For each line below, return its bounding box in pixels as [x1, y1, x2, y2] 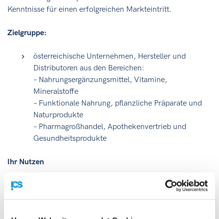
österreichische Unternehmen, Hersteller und [33, 51, 186, 61]
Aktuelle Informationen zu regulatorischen [33, 208, 177, 218]
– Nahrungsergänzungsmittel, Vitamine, [33, 75, 167, 85]
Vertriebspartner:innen [33, 192, 110, 202]
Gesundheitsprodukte [33, 133, 107, 143]
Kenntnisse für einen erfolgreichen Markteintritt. [7, 4, 172, 14]
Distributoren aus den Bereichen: [33, 63, 144, 73]
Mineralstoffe [33, 87, 78, 96]
